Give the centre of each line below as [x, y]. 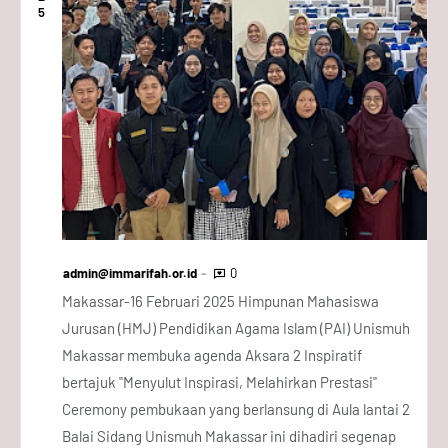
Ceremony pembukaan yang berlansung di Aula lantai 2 [236, 409]
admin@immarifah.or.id [130, 273]
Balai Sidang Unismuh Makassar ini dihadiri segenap [229, 436]
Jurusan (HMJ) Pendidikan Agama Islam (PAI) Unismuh [236, 328]
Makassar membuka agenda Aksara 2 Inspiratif [212, 355]
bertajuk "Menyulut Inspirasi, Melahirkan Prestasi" [219, 382]
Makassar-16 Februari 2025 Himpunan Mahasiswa [220, 301]
